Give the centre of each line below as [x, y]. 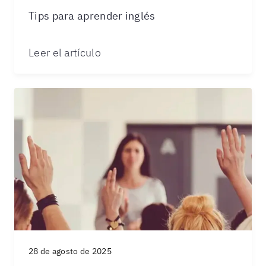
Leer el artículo [65, 53]
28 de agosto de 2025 [70, 251]
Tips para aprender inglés [92, 16]
